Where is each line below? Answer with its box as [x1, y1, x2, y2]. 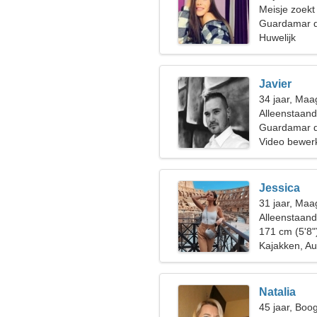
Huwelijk [259, 32, 296, 43]
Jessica [259, 182, 300, 194]
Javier [259, 78, 292, 90]
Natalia [259, 286, 296, 298]
